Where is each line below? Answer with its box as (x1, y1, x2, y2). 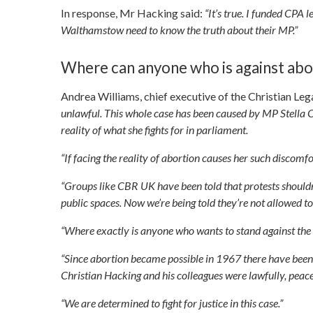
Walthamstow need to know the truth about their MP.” (61, 22, 298, 36)
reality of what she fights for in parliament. (61, 122, 248, 136)
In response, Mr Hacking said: (61, 6, 203, 20)
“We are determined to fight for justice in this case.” (61, 296, 283, 310)
